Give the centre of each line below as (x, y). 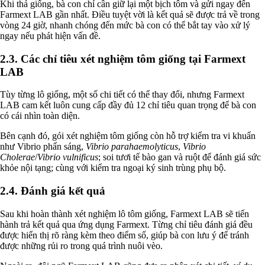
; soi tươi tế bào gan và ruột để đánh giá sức (180, 157)
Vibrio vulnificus (68, 157)
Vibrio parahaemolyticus (132, 147)
